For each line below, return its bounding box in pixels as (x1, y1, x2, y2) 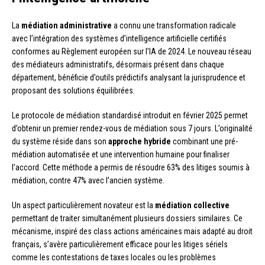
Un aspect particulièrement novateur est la (12, 200, 155, 210)
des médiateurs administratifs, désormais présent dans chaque (12, 59, 224, 69)
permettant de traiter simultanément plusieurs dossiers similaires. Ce (12, 213, 243, 223)
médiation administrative (21, 20, 112, 30)
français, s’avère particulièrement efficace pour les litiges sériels (12, 239, 228, 249)
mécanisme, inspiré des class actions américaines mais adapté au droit (12, 226, 253, 236)
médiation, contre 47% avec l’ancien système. (12, 175, 164, 185)
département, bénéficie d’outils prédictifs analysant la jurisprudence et (12, 72, 245, 82)
